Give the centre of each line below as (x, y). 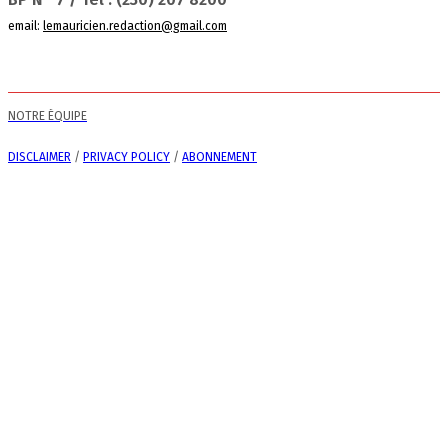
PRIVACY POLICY (126, 156)
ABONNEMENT (219, 156)
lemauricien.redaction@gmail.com (135, 25)
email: (25, 25)
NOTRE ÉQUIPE (47, 115)
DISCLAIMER (39, 156)
